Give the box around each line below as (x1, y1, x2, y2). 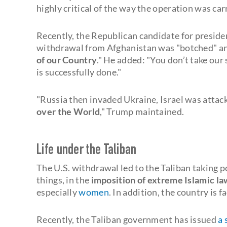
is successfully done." (36, 66, 122, 78)
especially (36, 186, 79, 198)
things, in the (36, 174, 91, 185)
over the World (36, 105, 100, 117)
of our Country (36, 54, 97, 65)
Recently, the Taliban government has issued (36, 213, 218, 225)
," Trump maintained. (100, 105, 184, 117)
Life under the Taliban (36, 143, 137, 158)
